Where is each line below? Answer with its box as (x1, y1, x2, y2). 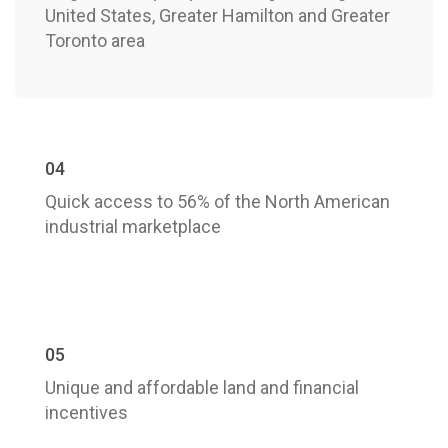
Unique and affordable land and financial (45, 377, 359, 398)
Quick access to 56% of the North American (45, 191, 390, 212)
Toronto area (45, 30, 145, 51)
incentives (45, 402, 128, 423)
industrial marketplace (45, 216, 221, 237)
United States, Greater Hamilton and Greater (45, 5, 390, 26)
